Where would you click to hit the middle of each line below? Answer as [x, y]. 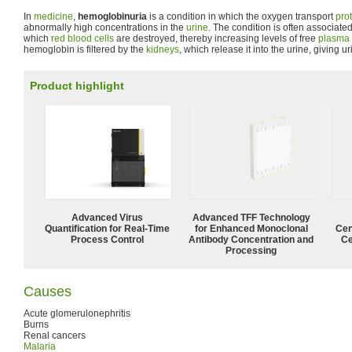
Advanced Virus [108, 217]
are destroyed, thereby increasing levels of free [216, 38]
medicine [53, 16]
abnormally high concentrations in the [105, 27]
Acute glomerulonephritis [77, 313]
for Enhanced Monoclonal [251, 228]
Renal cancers [55, 335]
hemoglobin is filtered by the [85, 49]
